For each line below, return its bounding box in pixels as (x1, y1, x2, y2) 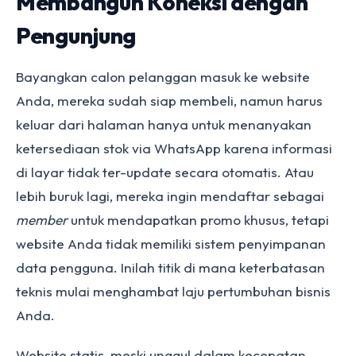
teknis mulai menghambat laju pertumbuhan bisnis (16, 283, 331, 300)
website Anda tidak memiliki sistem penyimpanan (16, 235, 326, 252)
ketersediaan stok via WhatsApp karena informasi (16, 140, 332, 157)
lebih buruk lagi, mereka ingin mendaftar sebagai (16, 188, 324, 204)
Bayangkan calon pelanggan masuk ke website (16, 68, 310, 85)
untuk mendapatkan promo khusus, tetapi (68, 211, 329, 228)
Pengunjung (16, 21, 137, 49)
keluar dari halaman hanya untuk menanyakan (16, 116, 311, 133)
